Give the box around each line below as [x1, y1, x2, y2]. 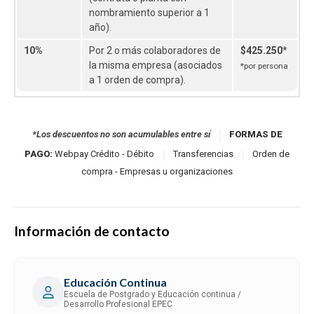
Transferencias [171, 149, 235, 160]
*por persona [240, 60, 288, 71]
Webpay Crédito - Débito [53, 149, 156, 160]
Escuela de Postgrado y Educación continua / [64, 289, 241, 299]
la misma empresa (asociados [89, 59, 222, 71]
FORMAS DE [228, 129, 282, 140]
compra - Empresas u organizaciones [81, 165, 233, 177]
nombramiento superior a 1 [89, 6, 210, 18]
